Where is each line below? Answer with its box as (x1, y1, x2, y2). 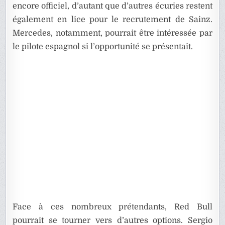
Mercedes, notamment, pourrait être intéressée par (13, 29, 212, 38)
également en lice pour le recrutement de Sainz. (13, 15, 212, 25)
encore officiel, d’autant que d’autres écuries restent (13, 2, 212, 11)
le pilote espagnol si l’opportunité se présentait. (13, 42, 193, 52)
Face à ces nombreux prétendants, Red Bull (13, 202, 212, 212)
